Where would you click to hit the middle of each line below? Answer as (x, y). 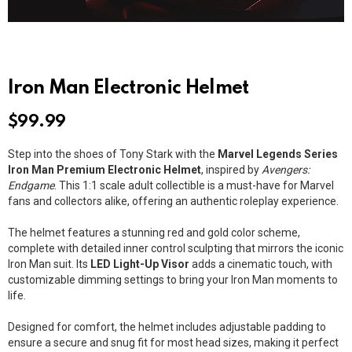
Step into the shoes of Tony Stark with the (113, 154)
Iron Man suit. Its (49, 264)
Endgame (31, 185)
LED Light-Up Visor (140, 264)
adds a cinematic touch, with (261, 264)
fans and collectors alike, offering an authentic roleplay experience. (173, 201)
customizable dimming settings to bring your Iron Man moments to (173, 280)
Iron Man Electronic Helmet (128, 88)
